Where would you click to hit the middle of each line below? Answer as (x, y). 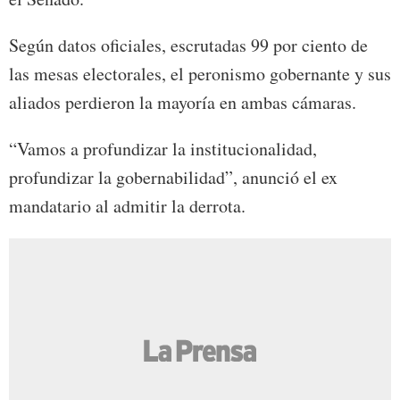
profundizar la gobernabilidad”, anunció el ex (173, 178)
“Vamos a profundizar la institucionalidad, (163, 149)
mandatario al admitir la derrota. (127, 206)
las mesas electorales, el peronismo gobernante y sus (200, 74)
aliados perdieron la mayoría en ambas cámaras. (183, 103)
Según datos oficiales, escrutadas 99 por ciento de (188, 46)
